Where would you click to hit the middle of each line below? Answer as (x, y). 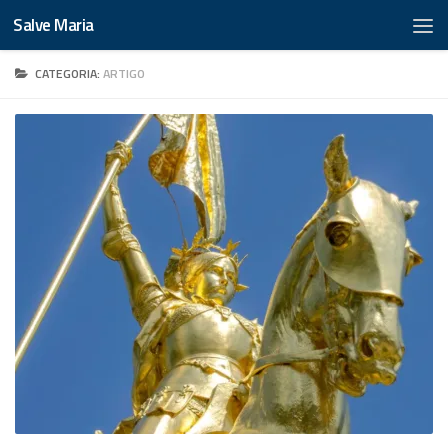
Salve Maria (53, 25)
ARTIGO (124, 73)
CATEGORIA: (69, 73)
